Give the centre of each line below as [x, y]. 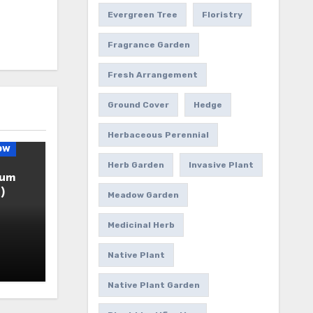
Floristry [222, 15]
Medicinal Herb [141, 225]
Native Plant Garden [153, 285]
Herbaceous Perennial [158, 135]
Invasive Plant [221, 165]
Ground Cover [138, 105]
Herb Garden [136, 165]
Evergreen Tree [142, 15]
